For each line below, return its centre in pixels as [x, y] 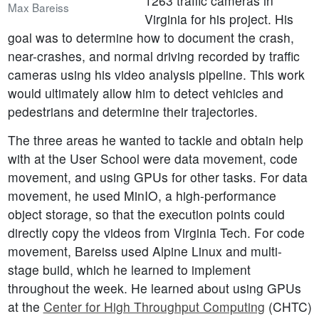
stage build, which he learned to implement [129, 270]
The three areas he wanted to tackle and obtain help [155, 140]
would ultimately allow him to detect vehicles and [145, 93]
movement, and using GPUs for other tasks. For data [157, 177]
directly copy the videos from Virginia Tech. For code [156, 233]
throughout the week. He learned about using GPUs [154, 288]
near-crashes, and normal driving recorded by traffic [153, 56]
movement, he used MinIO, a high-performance [142, 196]
